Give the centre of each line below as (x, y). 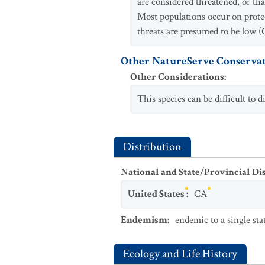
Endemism (144, 220)
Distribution (152, 147)
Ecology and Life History (180, 254)
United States (156, 194)
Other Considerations (177, 77)
